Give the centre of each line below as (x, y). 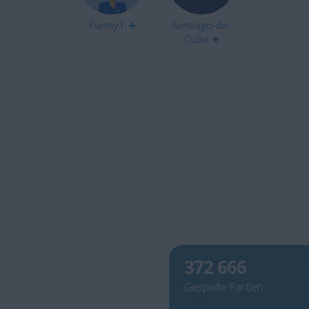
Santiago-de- (201, 25)
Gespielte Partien (223, 287)
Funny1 (107, 25)
